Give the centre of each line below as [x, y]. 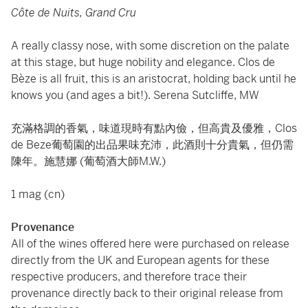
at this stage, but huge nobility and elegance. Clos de [143, 62]
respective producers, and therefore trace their [129, 277]
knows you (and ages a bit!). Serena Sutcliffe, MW [135, 95]
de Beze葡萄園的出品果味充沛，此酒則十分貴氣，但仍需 [152, 145]
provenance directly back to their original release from [147, 293]
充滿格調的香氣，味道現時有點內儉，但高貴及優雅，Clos [154, 128]
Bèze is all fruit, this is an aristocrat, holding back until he [154, 79]
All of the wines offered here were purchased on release [150, 244]
